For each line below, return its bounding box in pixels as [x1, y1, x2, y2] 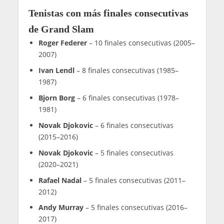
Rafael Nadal [38, 175, 81, 185]
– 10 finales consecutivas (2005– [86, 37, 195, 47]
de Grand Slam [28, 23, 94, 34]
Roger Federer [38, 37, 87, 47]
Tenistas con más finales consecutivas [28, 7, 188, 18]
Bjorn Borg [38, 92, 75, 102]
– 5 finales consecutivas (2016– [83, 202, 187, 212]
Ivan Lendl [38, 65, 74, 75]
